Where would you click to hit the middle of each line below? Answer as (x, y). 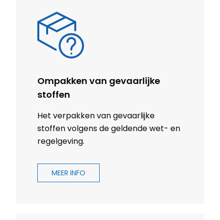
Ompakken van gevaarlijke (99, 81)
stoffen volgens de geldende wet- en (109, 129)
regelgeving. (61, 141)
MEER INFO (69, 173)
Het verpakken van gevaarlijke (96, 116)
